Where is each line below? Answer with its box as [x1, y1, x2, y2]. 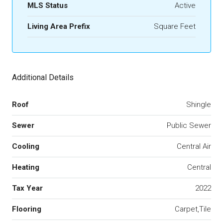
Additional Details [12, 73, 74, 82]
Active [175, 1, 196, 10]
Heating [12, 163, 39, 172]
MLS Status [27, 1, 68, 10]
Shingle [186, 100, 211, 109]
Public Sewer [167, 121, 211, 130]
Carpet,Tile [175, 205, 211, 214]
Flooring [12, 205, 41, 214]
